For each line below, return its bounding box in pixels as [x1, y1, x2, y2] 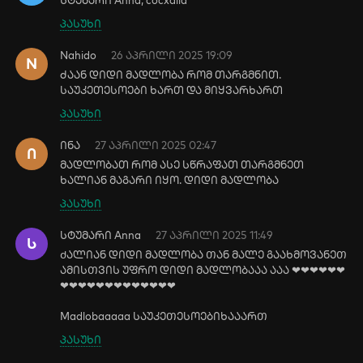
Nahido [60, 49, 97, 62]
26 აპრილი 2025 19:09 [111, 49, 233, 62]
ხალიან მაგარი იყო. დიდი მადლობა [60, 173, 280, 186]
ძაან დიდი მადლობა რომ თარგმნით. [60, 68, 282, 81]
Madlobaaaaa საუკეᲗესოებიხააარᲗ [60, 310, 268, 322]
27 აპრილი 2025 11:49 [156, 228, 274, 241]
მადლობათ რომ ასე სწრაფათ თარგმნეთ [60, 158, 305, 171]
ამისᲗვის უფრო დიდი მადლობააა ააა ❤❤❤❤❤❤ [60, 263, 346, 276]
